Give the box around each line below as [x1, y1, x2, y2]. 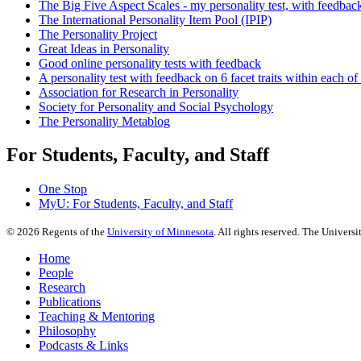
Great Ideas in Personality [39, 41, 169, 56]
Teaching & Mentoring [39, 309, 155, 324]
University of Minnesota [107, 226, 214, 239]
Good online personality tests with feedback [39, 56, 261, 70]
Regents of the [39, 226, 107, 239]
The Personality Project [39, 27, 157, 41]
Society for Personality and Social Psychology [39, 99, 273, 114]
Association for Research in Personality [39, 85, 239, 99]
